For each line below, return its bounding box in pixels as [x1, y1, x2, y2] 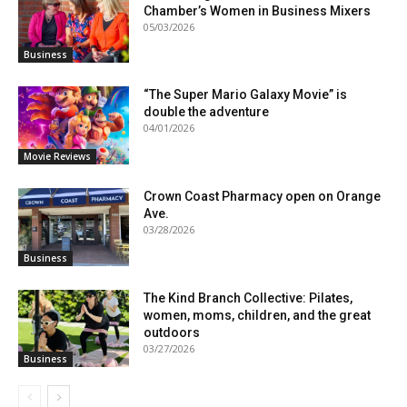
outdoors [144, 324, 201, 340]
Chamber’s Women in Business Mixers [144, 3, 372, 18]
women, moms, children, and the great [144, 307, 372, 323]
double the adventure [144, 104, 270, 120]
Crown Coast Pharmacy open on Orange [144, 188, 382, 203]
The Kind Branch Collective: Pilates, [144, 290, 353, 305]
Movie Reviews [24, 149, 91, 163]
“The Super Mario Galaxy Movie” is [144, 87, 348, 103]
